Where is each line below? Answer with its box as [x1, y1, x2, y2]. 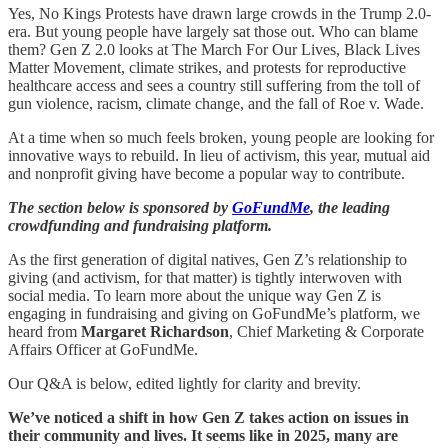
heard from [8, 322, 81, 340]
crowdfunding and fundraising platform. [8, 216, 272, 234]
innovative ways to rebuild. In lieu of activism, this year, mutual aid [8, 146, 430, 164]
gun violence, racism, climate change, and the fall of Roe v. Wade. [8, 94, 424, 112]
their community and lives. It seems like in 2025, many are [8, 426, 398, 444]
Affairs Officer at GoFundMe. [8, 340, 198, 358]
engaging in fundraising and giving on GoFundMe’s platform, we [8, 304, 420, 322]
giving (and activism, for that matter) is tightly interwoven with [8, 268, 402, 286]
